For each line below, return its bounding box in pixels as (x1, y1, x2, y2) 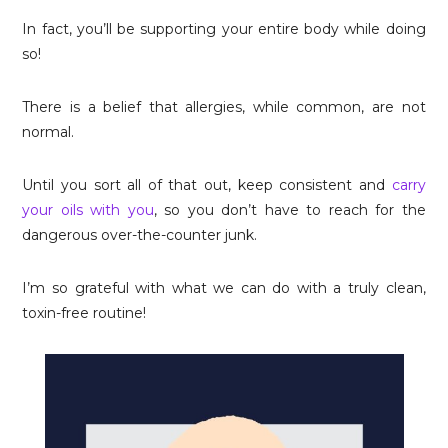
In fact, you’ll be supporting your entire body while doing (22, 20, 426, 38)
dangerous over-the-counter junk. (22, 226, 258, 244)
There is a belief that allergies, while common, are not (22, 98, 426, 116)
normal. (22, 123, 75, 141)
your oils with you (22, 201, 154, 219)
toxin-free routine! (22, 304, 147, 322)
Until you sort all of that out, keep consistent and (22, 176, 392, 194)
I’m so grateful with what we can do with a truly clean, (22, 279, 426, 297)
